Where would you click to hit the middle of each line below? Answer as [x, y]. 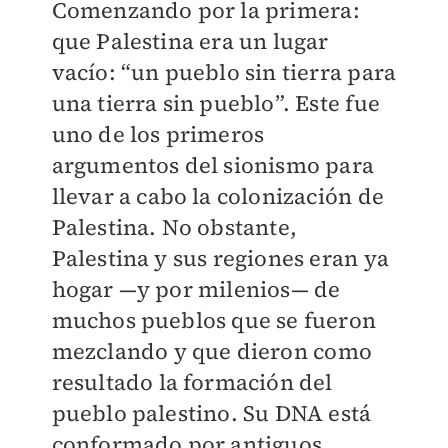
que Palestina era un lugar [190, 41]
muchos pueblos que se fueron [214, 320]
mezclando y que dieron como [211, 351]
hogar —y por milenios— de [196, 289]
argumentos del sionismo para [213, 165]
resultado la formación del [192, 382]
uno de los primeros [158, 134]
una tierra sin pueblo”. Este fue [215, 103]
